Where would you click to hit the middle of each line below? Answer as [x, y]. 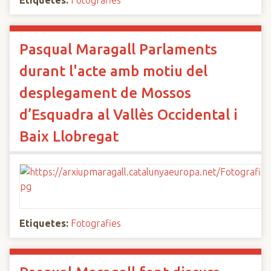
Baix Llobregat [69, 136]
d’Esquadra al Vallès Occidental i [129, 115]
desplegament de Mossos [105, 93]
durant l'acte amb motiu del [113, 71]
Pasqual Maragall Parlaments [118, 49]
